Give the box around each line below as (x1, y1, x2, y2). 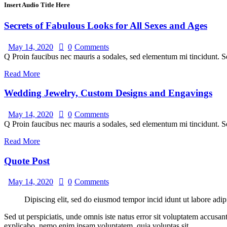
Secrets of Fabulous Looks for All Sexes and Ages (4, 20, 207, 31)
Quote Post (4, 155, 50, 166)
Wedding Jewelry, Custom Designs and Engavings (4, 88, 212, 99)
